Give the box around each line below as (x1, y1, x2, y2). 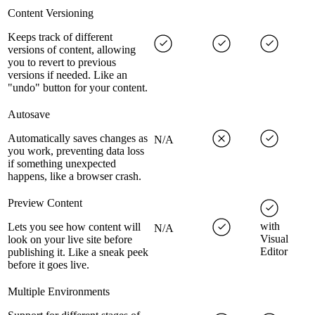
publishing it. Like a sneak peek (8, 246, 148, 259)
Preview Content (8, 197, 82, 210)
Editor (260, 245, 288, 258)
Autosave (8, 108, 50, 121)
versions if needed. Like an (8, 69, 127, 82)
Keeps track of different (8, 31, 112, 44)
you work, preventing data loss (8, 145, 144, 157)
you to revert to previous (8, 56, 116, 69)
